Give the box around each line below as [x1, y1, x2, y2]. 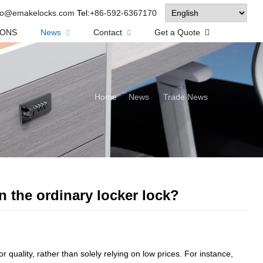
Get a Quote [154, 28, 201, 37]
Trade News [163, 92, 208, 102]
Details [222, 92, 248, 102]
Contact [93, 28, 123, 37]
